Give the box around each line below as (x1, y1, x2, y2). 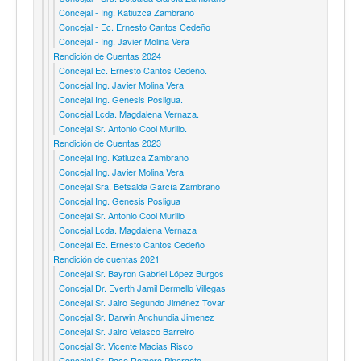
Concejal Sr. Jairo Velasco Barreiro (59, 324, 194, 338)
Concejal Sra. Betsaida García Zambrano (59, 179, 220, 193)
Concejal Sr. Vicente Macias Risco (59, 338, 193, 352)
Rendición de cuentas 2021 (53, 251, 160, 265)
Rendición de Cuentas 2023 (53, 135, 161, 149)
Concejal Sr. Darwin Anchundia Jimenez (59, 309, 214, 323)
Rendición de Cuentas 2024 (53, 48, 161, 62)
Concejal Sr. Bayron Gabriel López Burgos (59, 266, 224, 280)
